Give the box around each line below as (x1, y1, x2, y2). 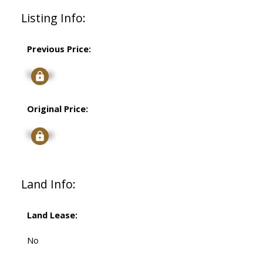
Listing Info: (21, 10, 86, 26)
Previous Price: (26, 43, 91, 55)
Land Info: (21, 176, 76, 193)
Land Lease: (26, 209, 77, 221)
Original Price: (26, 103, 88, 115)
